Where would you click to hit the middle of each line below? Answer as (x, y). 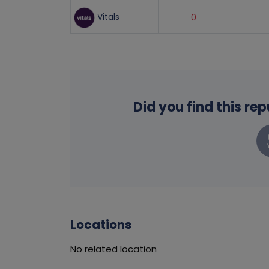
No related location (113, 249)
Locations (101, 225)
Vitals (107, 17)
